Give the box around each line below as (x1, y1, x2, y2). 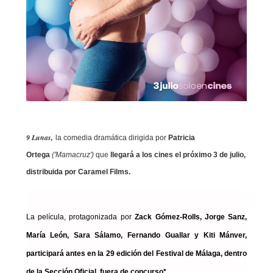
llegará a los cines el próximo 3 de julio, (108, 151, 246, 160)
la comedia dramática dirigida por (55, 133, 166, 143)
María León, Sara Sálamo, (26, 231, 123, 240)
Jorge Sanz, (205, 213, 247, 222)
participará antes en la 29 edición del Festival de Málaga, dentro (26, 249, 247, 258)
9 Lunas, (26, 132, 55, 143)
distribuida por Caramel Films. (26, 168, 130, 177)
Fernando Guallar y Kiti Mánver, (127, 231, 247, 240)
